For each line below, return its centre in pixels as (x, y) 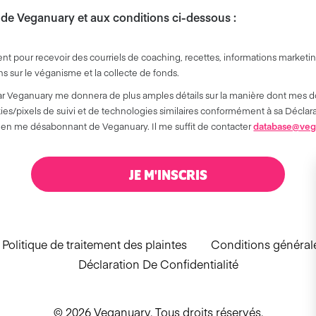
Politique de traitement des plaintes (94, 244)
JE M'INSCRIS (168, 175)
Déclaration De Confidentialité (158, 264)
